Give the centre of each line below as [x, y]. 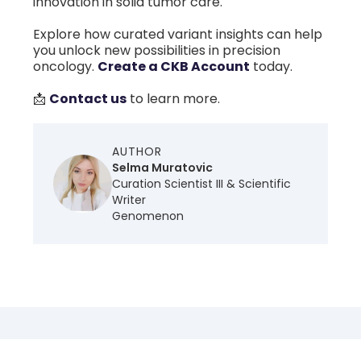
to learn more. [173, 99]
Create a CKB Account [174, 67]
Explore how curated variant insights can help [178, 35]
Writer [129, 200]
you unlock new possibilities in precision [157, 51]
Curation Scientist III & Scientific [201, 184]
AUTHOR [137, 152]
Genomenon [147, 216]
